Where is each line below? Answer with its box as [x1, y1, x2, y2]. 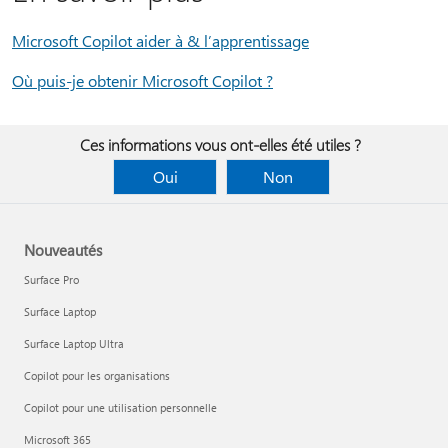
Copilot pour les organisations [24, 368, 170, 383]
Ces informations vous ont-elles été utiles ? [79, 134, 361, 155]
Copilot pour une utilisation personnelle [24, 400, 217, 415]
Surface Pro [24, 272, 79, 287]
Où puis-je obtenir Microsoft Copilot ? [12, 70, 273, 91]
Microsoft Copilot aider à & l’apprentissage [12, 30, 309, 51]
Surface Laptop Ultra [24, 336, 124, 351]
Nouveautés [24, 240, 102, 260]
